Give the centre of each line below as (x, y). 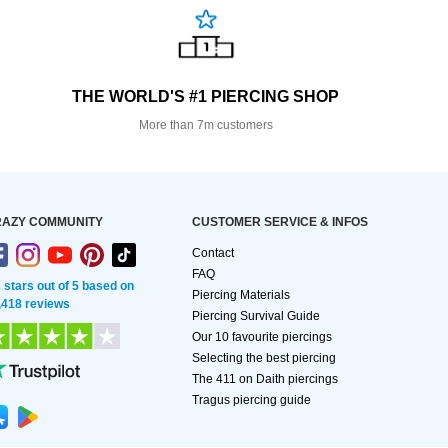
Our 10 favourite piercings (262, 337)
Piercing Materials (241, 295)
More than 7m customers (205, 125)
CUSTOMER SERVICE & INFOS (280, 222)
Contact (213, 253)
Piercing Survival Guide (256, 316)
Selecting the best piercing (264, 358)
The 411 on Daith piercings (265, 379)
